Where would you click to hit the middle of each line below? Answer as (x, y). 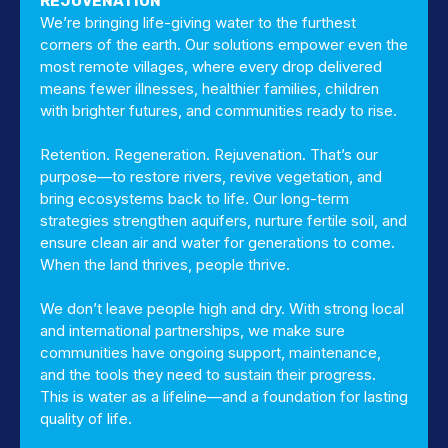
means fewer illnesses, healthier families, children (209, 88)
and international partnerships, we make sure (192, 330)
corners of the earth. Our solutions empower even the (224, 44)
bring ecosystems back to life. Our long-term (194, 198)
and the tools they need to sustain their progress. (208, 374)
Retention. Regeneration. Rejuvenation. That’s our (209, 154)
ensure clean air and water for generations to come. (217, 242)
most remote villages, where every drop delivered (211, 66)
